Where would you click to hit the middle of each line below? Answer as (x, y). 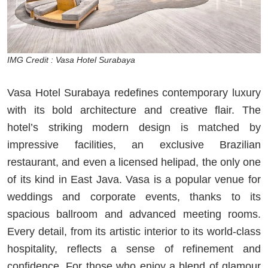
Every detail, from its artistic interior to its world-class (134, 231)
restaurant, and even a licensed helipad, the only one (134, 162)
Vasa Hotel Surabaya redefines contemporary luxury (134, 92)
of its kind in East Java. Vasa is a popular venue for (134, 179)
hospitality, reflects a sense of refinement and (134, 249)
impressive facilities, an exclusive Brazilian (134, 144)
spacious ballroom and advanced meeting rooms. (134, 214)
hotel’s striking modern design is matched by (134, 127)
